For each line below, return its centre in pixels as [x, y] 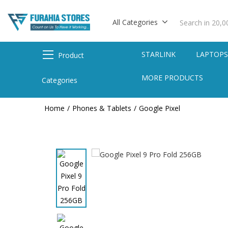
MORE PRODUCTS [173, 78]
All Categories [135, 22]
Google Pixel [160, 108]
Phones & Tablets [102, 108]
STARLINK [159, 54]
